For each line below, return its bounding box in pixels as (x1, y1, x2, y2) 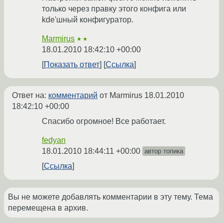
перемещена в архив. (8, 204, 88, 213)
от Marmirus (98, 91, 144, 100)
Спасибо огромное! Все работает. (42, 117, 166, 126)
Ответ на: (12, 91, 48, 100)
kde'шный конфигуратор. (42, 15, 133, 24)
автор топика (144, 147, 183, 155)
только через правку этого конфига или (42, 4, 186, 13)
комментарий (48, 91, 98, 100)
